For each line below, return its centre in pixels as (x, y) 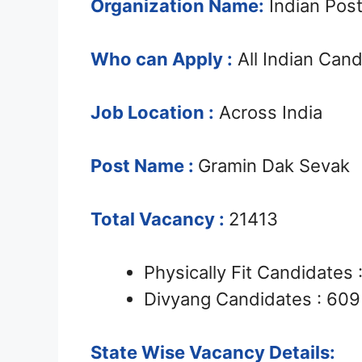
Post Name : (142, 166)
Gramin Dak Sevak (274, 166)
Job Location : (152, 113)
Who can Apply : (162, 59)
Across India (268, 113)
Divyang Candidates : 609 (252, 299)
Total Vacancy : (158, 219)
